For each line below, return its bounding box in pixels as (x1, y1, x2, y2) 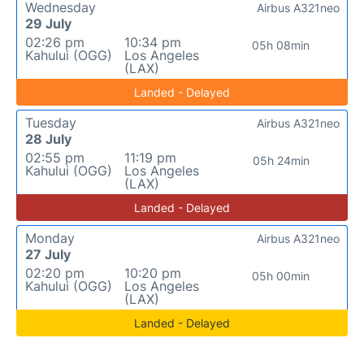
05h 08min (252, 38, 310, 52)
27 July (25, 246, 71, 262)
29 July (25, 15, 71, 32)
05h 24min (252, 154, 310, 167)
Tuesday (25, 115, 76, 131)
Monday (25, 230, 75, 246)
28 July (25, 131, 71, 147)
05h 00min (252, 269, 310, 283)
